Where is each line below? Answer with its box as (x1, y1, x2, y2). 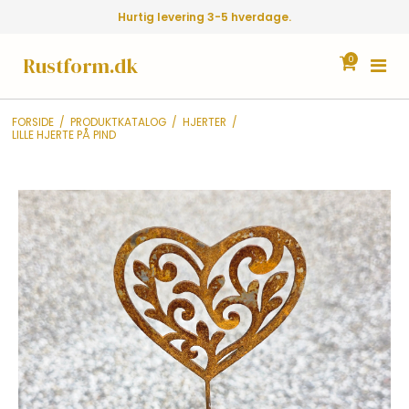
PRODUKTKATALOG (69, 114, 166, 130)
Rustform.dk (23, 52, 138, 79)
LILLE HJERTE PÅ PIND (11, 127, 116, 142)
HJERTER (182, 114, 226, 130)
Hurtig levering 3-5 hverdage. (118, 9, 291, 25)
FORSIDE (11, 114, 54, 130)
